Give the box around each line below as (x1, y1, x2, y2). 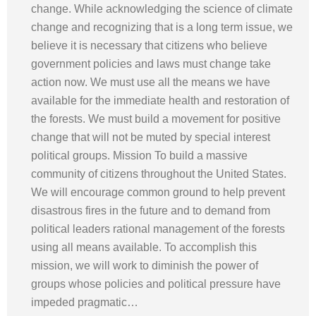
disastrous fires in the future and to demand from (31, 205, 270, 217)
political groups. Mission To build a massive (31, 150, 248, 162)
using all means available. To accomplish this (31, 241, 257, 253)
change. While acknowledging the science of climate (31, 3, 293, 15)
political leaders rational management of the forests (31, 223, 285, 235)
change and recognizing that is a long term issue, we (31, 21, 293, 33)
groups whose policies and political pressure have (31, 278, 281, 290)
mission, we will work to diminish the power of (31, 260, 258, 272)
